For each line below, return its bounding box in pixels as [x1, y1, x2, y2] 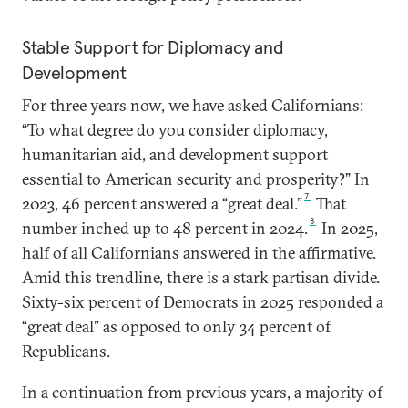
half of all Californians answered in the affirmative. [22, 242, 376, 263]
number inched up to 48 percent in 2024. [22, 218, 308, 239]
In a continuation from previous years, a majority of [22, 382, 382, 403]
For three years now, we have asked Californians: [22, 95, 363, 116]
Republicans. [22, 341, 110, 362]
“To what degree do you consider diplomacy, [22, 119, 328, 140]
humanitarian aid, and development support [22, 144, 328, 165]
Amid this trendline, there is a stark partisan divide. [22, 267, 380, 288]
